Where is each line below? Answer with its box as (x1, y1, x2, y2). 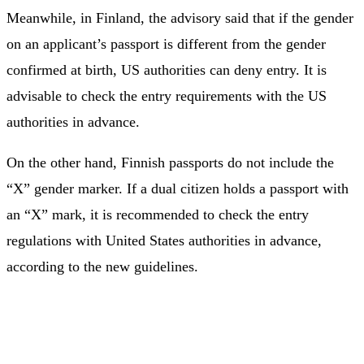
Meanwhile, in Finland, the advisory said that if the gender (6, 9, 353, 26)
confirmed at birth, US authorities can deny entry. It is (6, 61, 327, 78)
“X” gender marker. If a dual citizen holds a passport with (6, 180, 349, 197)
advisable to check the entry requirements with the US (6, 87, 327, 104)
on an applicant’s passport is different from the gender (6, 35, 326, 52)
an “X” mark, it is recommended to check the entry (6, 206, 309, 223)
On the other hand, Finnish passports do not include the (6, 154, 334, 171)
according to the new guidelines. (6, 258, 198, 275)
